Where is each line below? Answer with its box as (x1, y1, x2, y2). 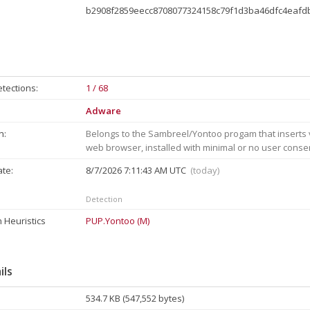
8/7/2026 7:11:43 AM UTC (86, 164, 190, 176)
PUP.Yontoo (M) (86, 215, 149, 227)
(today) (190, 164, 219, 176)
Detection (86, 194, 122, 204)
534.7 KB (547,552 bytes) (86, 292, 184, 304)
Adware (86, 104, 121, 117)
